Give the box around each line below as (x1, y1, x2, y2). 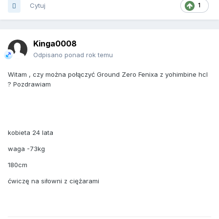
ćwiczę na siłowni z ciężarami (8, 177, 101, 185)
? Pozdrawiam (8, 80, 53, 88)
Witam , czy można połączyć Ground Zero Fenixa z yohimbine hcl (8, 70, 208, 79)
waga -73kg (8, 145, 45, 153)
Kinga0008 (33, 39, 77, 49)
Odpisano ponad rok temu (33, 51, 113, 59)
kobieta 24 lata (8, 129, 55, 137)
